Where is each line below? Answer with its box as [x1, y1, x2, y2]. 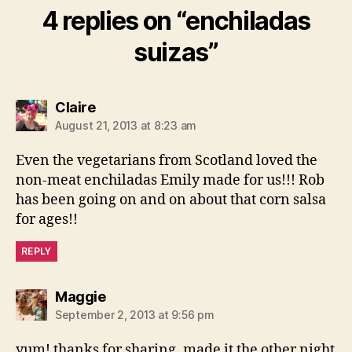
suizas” [134, 36, 218, 68]
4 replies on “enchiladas [41, 5, 311, 36]
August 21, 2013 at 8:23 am [55, 118, 196, 132]
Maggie [55, 288, 105, 305]
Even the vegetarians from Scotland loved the [16, 151, 317, 170]
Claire [55, 98, 95, 115]
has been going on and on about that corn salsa [16, 190, 326, 209]
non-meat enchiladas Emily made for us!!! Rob [16, 170, 324, 189]
